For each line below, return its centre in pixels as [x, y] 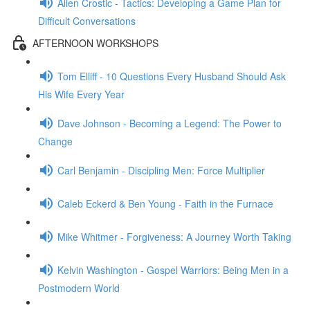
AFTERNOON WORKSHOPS [95, 43]
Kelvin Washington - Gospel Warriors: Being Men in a [173, 270]
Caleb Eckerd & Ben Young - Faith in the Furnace [165, 203]
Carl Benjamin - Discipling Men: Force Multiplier [161, 170]
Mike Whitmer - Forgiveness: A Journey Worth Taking [174, 236]
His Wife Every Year [81, 94]
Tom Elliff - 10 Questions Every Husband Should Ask [172, 76]
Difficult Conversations [87, 21]
